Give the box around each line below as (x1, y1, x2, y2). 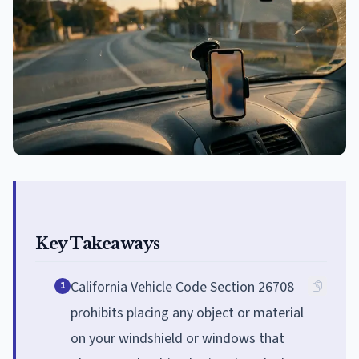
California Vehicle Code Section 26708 (71, 276, 294, 297)
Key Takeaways (35, 233, 160, 253)
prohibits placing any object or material (71, 302, 304, 323)
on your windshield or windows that (71, 328, 284, 349)
